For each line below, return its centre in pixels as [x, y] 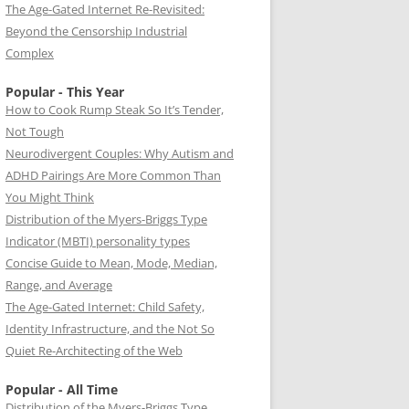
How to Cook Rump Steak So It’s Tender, [115, 110]
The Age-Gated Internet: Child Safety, [105, 307]
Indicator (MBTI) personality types [98, 241]
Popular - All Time [62, 389]
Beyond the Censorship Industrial [96, 31]
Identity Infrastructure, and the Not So [110, 329]
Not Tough [35, 131]
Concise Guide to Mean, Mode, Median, [111, 263]
